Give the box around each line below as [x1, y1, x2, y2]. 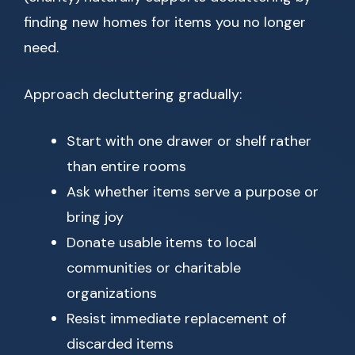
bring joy [67, 208, 124, 227]
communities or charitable [67, 258, 241, 278]
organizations [67, 284, 157, 303]
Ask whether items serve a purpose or [67, 182, 319, 202]
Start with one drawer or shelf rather [67, 132, 311, 151]
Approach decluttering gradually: [24, 85, 242, 105]
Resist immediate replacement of [67, 309, 286, 329]
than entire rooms [67, 157, 186, 177]
